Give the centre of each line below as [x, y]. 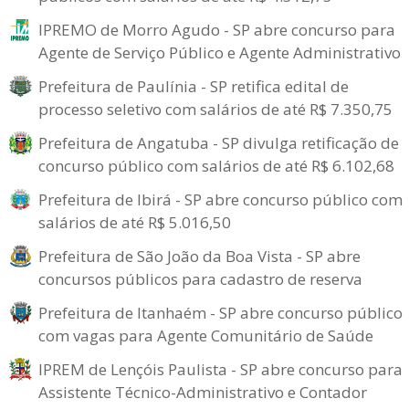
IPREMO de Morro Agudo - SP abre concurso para [217, 29]
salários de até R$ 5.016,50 [135, 222]
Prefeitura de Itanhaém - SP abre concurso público [220, 312]
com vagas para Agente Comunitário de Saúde [206, 335]
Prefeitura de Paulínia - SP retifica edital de [194, 86]
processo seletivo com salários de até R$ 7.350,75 [215, 109]
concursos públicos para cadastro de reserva [200, 278]
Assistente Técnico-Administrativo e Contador [203, 392]
